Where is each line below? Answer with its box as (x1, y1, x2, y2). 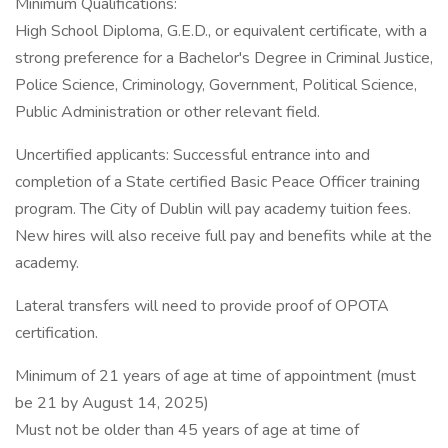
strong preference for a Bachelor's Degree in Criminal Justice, (15, 47, 433, 69)
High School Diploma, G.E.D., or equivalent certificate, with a (15, 20, 427, 42)
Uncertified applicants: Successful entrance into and (15, 144, 370, 166)
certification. (15, 322, 98, 344)
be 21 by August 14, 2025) (15, 392, 209, 414)
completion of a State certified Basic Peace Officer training (15, 171, 420, 193)
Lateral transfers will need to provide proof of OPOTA (15, 295, 389, 317)
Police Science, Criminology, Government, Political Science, (15, 74, 417, 96)
